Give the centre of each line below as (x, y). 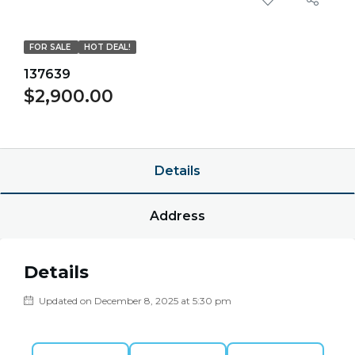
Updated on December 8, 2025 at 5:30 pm (134, 301)
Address (177, 216)
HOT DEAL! (107, 47)
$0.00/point (62, 116)
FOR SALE (51, 47)
